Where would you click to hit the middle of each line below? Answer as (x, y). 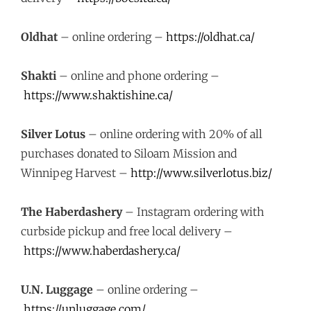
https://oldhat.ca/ (210, 37)
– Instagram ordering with (193, 212)
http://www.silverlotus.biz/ (201, 173)
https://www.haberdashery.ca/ (102, 251)
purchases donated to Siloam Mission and (129, 153)
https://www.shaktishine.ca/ (98, 95)
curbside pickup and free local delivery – (127, 231)
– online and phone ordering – (138, 76)
